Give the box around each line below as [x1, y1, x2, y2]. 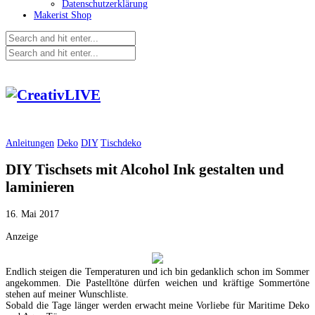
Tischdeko [101, 137, 141, 148]
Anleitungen [6, 137, 54, 148]
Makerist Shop [34, 10, 91, 20]
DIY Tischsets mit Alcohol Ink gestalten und [6, 161, 284, 179]
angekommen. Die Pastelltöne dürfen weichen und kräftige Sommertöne [6, 277, 309, 288]
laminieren [6, 179, 75, 196]
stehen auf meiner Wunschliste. [6, 288, 129, 300]
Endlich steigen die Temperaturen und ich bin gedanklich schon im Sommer [6, 266, 309, 277]
